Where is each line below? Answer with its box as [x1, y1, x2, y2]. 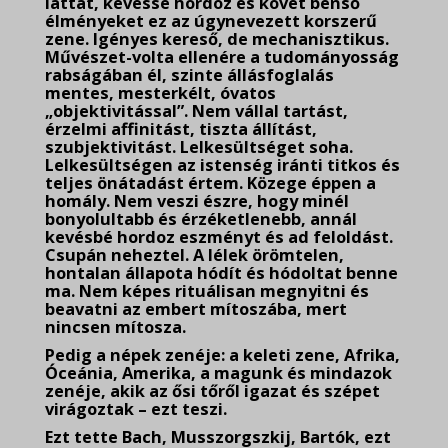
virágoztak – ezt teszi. [45, 398, 227, 420]
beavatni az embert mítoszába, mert [45, 298, 347, 320]
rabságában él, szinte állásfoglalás [45, 64, 334, 86]
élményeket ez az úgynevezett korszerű [45, 10, 377, 32]
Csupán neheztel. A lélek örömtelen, [45, 244, 344, 266]
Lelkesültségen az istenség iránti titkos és [45, 154, 400, 176]
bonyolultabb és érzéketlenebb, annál [45, 208, 357, 230]
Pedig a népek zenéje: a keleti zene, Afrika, [45, 344, 400, 366]
